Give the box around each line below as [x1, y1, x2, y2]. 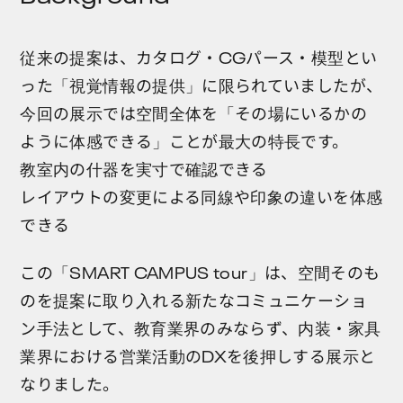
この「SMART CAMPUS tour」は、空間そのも [20, 259, 381, 283]
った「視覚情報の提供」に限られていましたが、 [20, 71, 383, 95]
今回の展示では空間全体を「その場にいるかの [20, 99, 367, 123]
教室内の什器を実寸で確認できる [20, 155, 268, 179]
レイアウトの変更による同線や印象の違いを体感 [20, 183, 383, 207]
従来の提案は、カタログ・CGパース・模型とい [20, 43, 378, 67]
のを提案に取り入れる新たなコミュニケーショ [20, 287, 367, 311]
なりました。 [20, 371, 120, 395]
